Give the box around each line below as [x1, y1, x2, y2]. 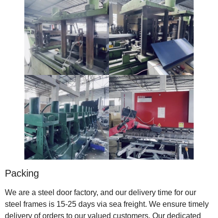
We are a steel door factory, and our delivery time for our [5, 188, 196, 197]
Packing [5, 167, 39, 179]
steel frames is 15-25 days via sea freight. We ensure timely [5, 200, 209, 208]
